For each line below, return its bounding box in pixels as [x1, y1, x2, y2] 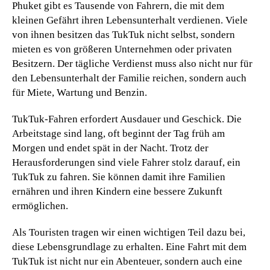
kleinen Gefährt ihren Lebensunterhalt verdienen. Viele [12, 14, 248, 26]
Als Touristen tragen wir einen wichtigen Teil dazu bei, [12, 226, 245, 238]
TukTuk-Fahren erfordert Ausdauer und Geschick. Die [12, 113, 242, 125]
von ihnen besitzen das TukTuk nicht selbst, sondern [12, 28, 235, 40]
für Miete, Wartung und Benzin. [12, 86, 147, 98]
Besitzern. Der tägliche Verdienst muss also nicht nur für [12, 57, 253, 69]
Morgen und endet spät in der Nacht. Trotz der [12, 142, 209, 154]
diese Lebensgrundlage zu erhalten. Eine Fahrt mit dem [12, 240, 246, 253]
